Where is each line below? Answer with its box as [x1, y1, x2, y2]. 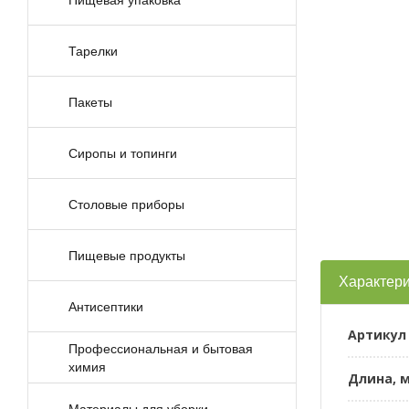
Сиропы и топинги [68, 145, 177, 161]
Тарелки [68, 43, 118, 58]
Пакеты [68, 94, 112, 110]
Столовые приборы [68, 196, 184, 212]
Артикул [347, 325, 406, 343]
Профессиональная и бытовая [68, 341, 253, 356]
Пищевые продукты [68, 247, 185, 263]
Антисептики [68, 299, 143, 314]
